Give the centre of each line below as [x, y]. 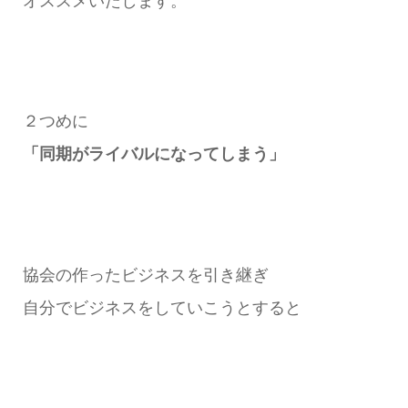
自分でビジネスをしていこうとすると [162, 308]
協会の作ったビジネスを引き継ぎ [145, 275]
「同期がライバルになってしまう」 [153, 154]
